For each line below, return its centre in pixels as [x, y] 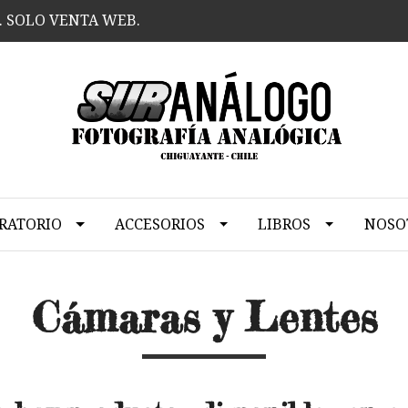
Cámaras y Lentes [204, 318]
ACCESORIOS [160, 225]
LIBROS [285, 225]
